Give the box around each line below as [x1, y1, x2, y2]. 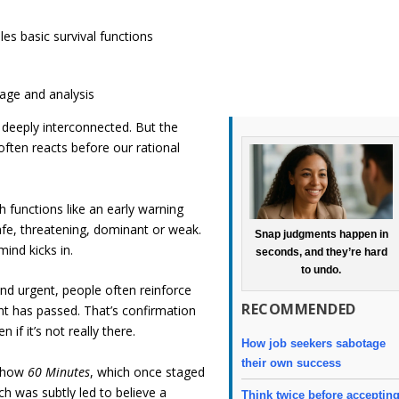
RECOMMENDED [241, 298, 356, 319]
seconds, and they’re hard [255, 245, 387, 258]
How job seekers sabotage [241, 336, 387, 350]
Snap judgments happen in [254, 227, 388, 240]
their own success [241, 355, 342, 370]
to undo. [301, 263, 342, 276]
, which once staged [90, 362, 206, 380]
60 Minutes [28, 362, 91, 380]
